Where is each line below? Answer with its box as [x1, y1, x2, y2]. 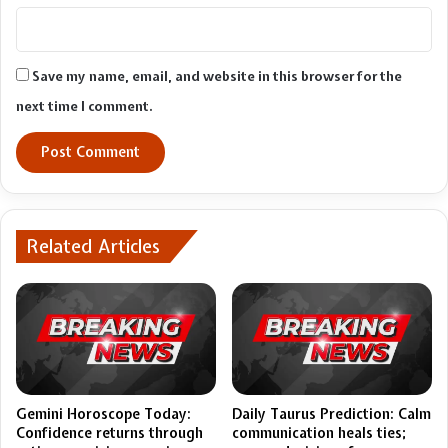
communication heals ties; [232, 424, 406, 443]
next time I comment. [16, 98, 153, 116]
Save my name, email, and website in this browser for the [32, 68, 402, 86]
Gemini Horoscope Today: [16, 405, 191, 424]
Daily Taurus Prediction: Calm [232, 405, 431, 424]
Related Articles [26, 234, 160, 260]
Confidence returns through [16, 424, 203, 443]
